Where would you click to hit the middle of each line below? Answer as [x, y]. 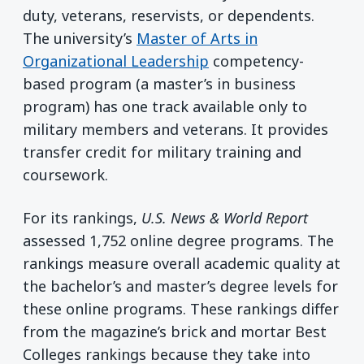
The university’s [80, 38]
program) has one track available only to [165, 106]
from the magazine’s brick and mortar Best [175, 332]
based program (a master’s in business [159, 83]
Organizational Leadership [116, 61]
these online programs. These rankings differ [181, 309]
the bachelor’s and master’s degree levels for [180, 286]
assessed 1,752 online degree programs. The [178, 241]
